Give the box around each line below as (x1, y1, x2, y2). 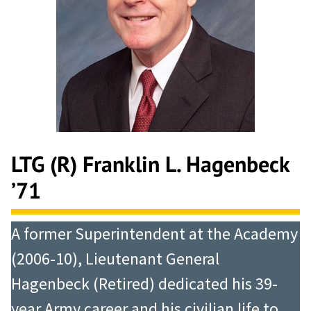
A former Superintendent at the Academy (11, 223, 298, 245)
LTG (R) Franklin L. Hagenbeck (11, 149, 289, 178)
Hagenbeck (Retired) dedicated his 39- (11, 273, 278, 295)
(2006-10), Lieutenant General (11, 248, 219, 270)
